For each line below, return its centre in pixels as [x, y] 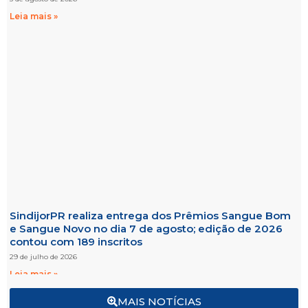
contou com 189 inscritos [76, 241]
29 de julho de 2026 [43, 256]
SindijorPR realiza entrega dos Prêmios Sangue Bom [150, 215]
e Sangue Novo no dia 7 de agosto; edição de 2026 [146, 228]
